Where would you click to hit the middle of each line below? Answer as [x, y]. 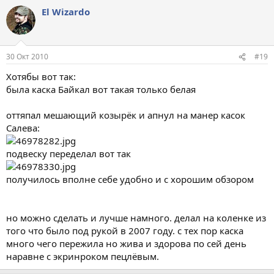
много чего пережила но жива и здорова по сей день [126, 244]
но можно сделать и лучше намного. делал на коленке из [136, 218]
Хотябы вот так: [41, 77]
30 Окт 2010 [27, 57]
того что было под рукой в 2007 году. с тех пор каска [125, 231]
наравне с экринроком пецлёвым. [83, 257]
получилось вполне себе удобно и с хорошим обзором [130, 180]
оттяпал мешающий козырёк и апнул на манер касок [126, 115]
